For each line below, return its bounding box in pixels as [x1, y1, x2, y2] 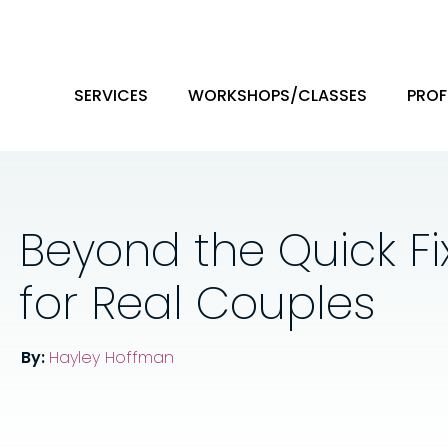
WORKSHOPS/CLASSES [187, 83, 367, 107]
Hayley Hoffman [49, 346, 175, 370]
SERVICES [73, 83, 148, 107]
